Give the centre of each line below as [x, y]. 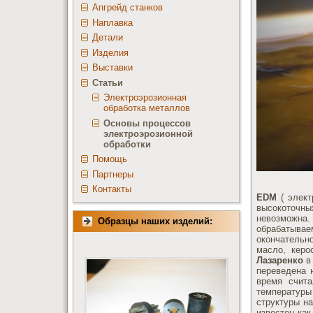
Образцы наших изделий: [155, 221]
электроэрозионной [148, 133]
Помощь [110, 159]
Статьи [108, 82]
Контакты [112, 189]
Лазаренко [280, 260]
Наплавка [112, 22]
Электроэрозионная [145, 97]
